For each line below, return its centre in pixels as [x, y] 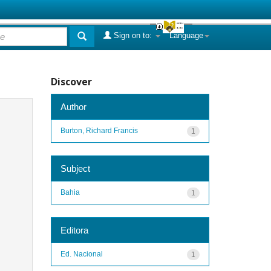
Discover [71, 82]
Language [186, 35]
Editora [74, 230]
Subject [75, 168]
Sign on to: [133, 35]
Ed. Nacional [81, 254]
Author [73, 106]
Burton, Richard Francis [99, 130]
